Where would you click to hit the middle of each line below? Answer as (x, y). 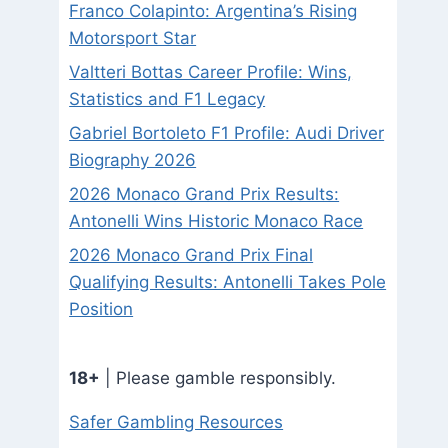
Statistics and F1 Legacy (167, 99)
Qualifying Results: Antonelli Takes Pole (228, 281)
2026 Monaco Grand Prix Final (191, 254)
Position (101, 308)
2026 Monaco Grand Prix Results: (204, 193)
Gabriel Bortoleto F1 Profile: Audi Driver (227, 132)
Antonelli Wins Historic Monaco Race (216, 220)
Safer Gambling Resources (176, 422)
